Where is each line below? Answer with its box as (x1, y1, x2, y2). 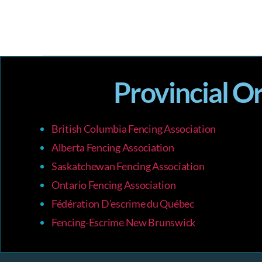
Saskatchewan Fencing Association (51, 160, 205, 173)
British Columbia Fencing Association (51, 122, 216, 136)
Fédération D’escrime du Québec (51, 197, 194, 211)
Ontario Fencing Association (51, 178, 176, 192)
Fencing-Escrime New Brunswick (51, 216, 196, 229)
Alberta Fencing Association (51, 141, 174, 154)
